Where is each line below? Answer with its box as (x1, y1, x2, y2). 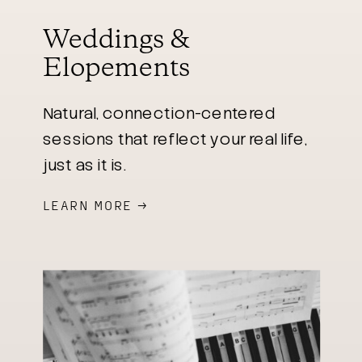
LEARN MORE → (43, 196, 148, 213)
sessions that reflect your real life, (43, 128, 308, 149)
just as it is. (43, 154, 127, 175)
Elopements (43, 50, 191, 86)
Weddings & (43, 22, 191, 58)
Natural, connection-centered (43, 103, 276, 124)
